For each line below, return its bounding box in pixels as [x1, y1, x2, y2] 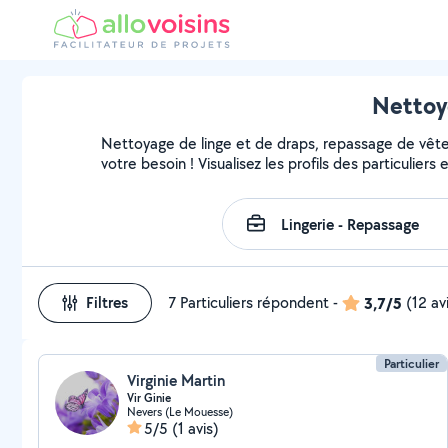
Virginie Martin [127, 370, 225, 391]
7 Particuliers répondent [168, 292, 329, 313]
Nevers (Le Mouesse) [127, 404, 233, 419]
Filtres [86, 292, 128, 313]
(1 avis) [172, 418, 219, 439]
